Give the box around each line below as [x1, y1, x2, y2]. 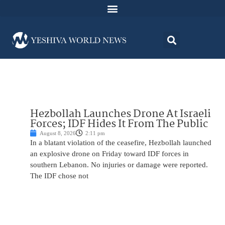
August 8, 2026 [40, 130, 76, 137]
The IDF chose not [30, 172, 88, 180]
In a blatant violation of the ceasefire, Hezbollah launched [30, 139, 211, 147]
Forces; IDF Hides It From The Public [30, 116, 208, 133]
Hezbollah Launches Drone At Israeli [30, 105, 211, 123]
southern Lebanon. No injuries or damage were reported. [30, 161, 208, 169]
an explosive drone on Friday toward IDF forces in [30, 150, 189, 158]
